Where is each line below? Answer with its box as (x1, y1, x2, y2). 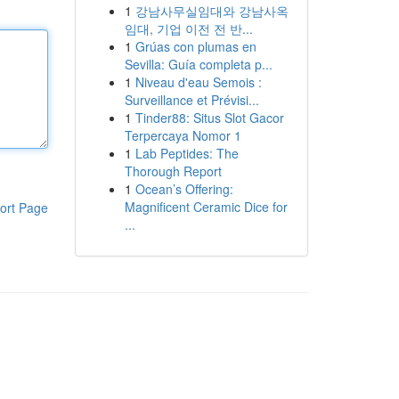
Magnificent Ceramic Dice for (124, 198, 288, 216)
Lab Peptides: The (134, 144, 239, 162)
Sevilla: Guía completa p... (124, 55, 273, 73)
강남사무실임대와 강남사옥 (134, 2, 289, 20)
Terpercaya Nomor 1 (124, 126, 241, 144)
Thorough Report (124, 162, 222, 180)
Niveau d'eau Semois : (134, 73, 262, 91)
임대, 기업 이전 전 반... (124, 20, 253, 37)
